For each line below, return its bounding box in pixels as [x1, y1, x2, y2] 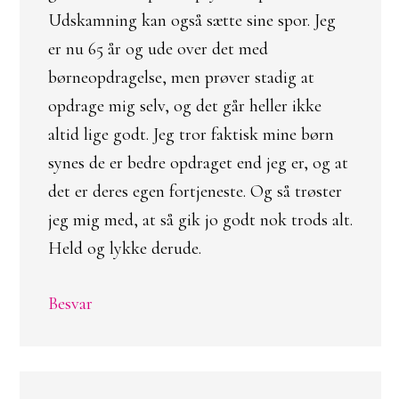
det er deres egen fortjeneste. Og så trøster [48, 181, 342, 202]
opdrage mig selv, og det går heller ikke [48, 95, 322, 117]
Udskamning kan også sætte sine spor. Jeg [48, 10, 336, 31]
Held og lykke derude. [48, 238, 201, 259]
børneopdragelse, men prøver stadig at [48, 67, 314, 88]
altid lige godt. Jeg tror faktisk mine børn [48, 124, 334, 145]
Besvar [48, 293, 93, 314]
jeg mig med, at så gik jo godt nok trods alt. [48, 209, 353, 231]
